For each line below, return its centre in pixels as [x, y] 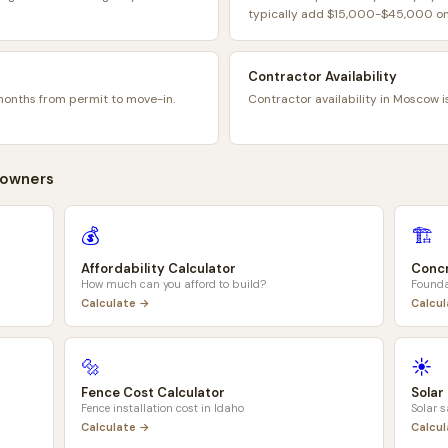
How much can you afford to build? [173, 284]
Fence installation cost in [147, 408]
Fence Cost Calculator [153, 392]
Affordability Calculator [158, 268]
